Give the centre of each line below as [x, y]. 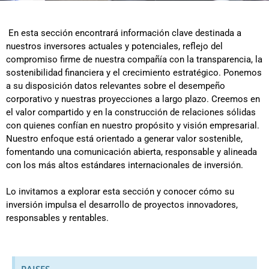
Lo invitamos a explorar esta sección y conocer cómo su [120, 192]
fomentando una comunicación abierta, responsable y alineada [131, 152]
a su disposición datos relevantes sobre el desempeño [116, 86]
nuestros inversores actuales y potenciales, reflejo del [114, 46]
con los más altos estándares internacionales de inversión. [125, 165]
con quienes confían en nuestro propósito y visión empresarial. [133, 125]
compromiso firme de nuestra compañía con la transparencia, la [134, 59]
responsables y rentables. [57, 218]
